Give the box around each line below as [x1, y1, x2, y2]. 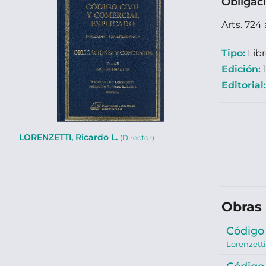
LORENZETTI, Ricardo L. [19, 131, 120, 142]
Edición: [221, 64, 261, 75]
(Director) [120, 133, 154, 142]
